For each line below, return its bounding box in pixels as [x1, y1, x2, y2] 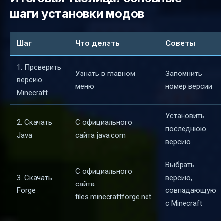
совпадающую [165, 186, 216, 195]
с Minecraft [165, 199, 202, 208]
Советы [165, 38, 195, 48]
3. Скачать [17, 173, 52, 183]
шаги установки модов [10, 6, 145, 21]
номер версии [165, 82, 212, 91]
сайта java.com [75, 131, 126, 140]
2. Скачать [17, 118, 52, 127]
